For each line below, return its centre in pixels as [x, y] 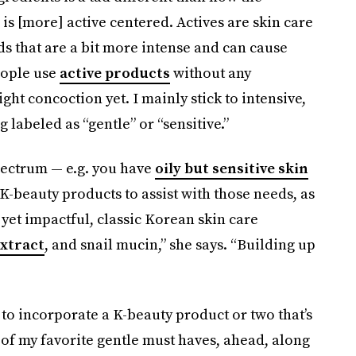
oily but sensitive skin [231, 168]
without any [210, 73]
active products [114, 73]
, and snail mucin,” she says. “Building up [180, 244]
